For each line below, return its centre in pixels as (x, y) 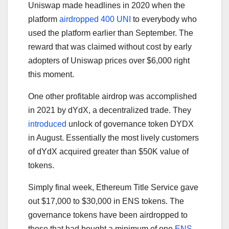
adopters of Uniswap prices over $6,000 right (109, 60)
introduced (47, 124)
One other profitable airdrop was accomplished (112, 96)
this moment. (51, 74)
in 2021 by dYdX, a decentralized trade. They (110, 110)
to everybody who (164, 19)
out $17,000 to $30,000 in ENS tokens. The (106, 201)
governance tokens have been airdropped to (108, 215)
